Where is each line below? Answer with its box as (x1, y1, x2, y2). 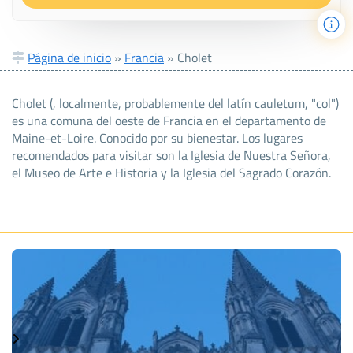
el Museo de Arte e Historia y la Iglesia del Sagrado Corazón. (12, 162, 331, 182)
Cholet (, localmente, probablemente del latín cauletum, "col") (12, 93, 339, 113)
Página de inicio (28, 47, 111, 67)
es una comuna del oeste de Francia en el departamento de (12, 110, 326, 130)
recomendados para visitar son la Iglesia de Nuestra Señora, (12, 145, 331, 165)
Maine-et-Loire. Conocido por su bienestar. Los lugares (12, 128, 303, 147)
